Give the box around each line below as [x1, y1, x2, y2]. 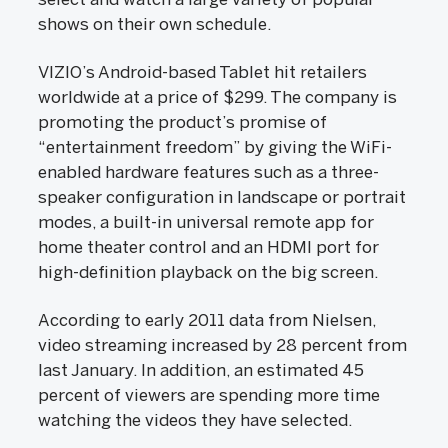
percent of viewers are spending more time [38, 385, 380, 405]
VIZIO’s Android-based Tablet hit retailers [38, 62, 367, 82]
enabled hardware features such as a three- [38, 162, 379, 182]
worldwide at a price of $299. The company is [38, 87, 397, 107]
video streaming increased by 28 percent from [38, 335, 407, 355]
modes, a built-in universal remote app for [38, 212, 374, 232]
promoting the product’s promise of [38, 112, 327, 132]
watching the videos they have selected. [38, 410, 356, 430]
